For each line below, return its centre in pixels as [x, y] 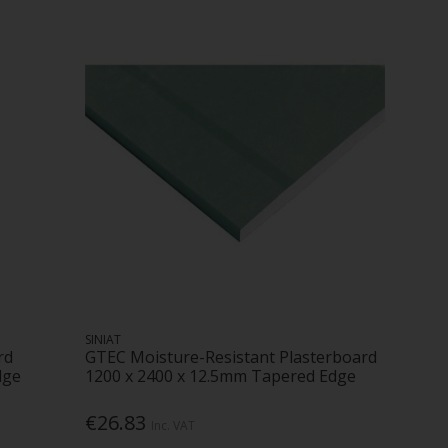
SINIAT [103, 339]
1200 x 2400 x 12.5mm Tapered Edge [221, 375]
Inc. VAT [173, 426]
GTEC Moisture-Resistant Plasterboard [231, 356]
